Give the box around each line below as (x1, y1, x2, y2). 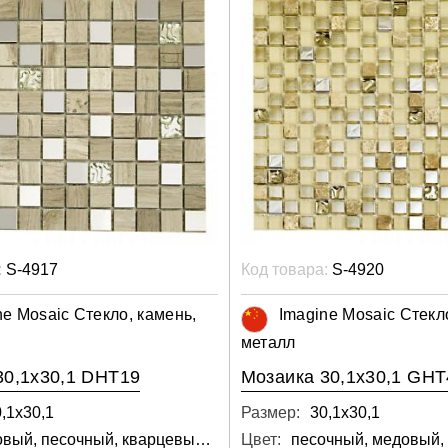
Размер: (240, 404, 300, 422)
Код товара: (240, 261, 328, 279)
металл (240, 334, 296, 352)
